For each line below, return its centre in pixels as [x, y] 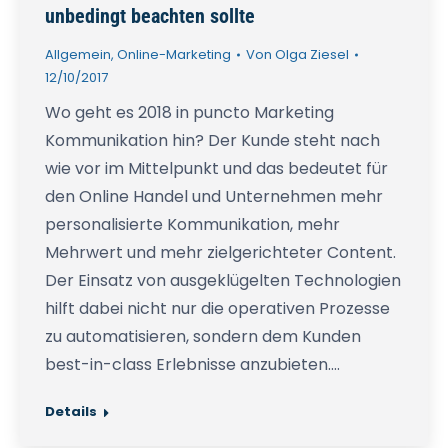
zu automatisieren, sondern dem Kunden [203, 337]
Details [71, 412]
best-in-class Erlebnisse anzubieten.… [192, 365]
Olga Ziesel [312, 55]
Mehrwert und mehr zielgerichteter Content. [220, 253]
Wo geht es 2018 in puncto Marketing [189, 113]
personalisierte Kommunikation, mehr [192, 225]
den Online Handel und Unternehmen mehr [214, 197]
